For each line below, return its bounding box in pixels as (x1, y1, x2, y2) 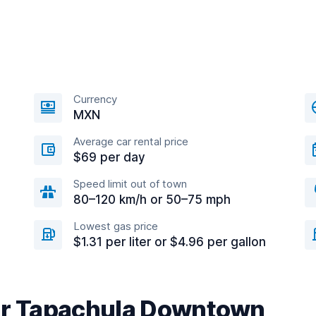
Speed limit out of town (73, 177, 187, 190)
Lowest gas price (73, 219, 158, 233)
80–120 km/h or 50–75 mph (73, 193, 231, 207)
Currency (73, 92, 117, 106)
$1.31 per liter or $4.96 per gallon (73, 235, 266, 249)
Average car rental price (73, 135, 188, 148)
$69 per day (73, 150, 145, 164)
